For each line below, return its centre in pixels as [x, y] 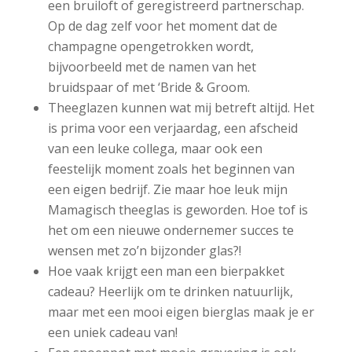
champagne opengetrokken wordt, [150, 47]
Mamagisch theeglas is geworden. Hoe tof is [178, 210]
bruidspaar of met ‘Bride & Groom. [148, 88]
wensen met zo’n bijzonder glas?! [144, 251]
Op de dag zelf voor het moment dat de [162, 26]
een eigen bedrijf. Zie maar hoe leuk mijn [167, 190]
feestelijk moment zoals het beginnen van [171, 169]
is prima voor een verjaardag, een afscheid [172, 128]
